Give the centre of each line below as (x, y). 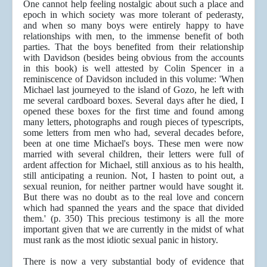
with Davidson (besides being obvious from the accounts (133, 58)
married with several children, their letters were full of (133, 154)
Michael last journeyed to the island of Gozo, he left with (133, 90)
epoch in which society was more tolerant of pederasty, (133, 15)
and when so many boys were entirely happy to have (133, 26)
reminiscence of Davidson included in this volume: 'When (133, 79)
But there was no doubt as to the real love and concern (133, 197)
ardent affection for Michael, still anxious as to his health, (133, 165)
